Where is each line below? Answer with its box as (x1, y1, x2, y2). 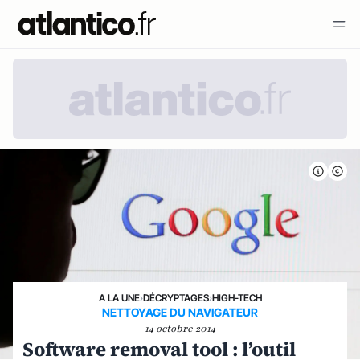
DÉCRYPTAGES (142, 292, 209, 304)
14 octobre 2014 (145, 322, 215, 335)
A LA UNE (98, 292, 140, 304)
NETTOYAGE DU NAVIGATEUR (102, 305, 258, 319)
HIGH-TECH (211, 292, 262, 304)
